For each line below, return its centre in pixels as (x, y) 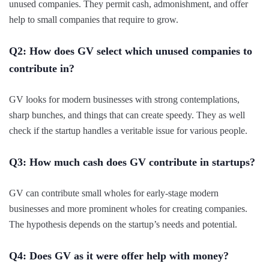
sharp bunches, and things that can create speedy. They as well (127, 115)
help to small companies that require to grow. (94, 19)
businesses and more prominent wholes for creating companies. (128, 208)
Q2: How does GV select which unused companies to (131, 51)
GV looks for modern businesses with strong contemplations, (124, 99)
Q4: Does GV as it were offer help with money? (119, 255)
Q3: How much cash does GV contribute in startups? (132, 162)
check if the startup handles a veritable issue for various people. (128, 130)
